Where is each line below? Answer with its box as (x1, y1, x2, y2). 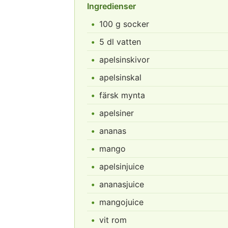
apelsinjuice (99, 161, 144, 172)
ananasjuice (99, 179, 144, 189)
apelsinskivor (99, 54, 150, 65)
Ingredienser (87, 1, 136, 11)
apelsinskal (99, 72, 141, 82)
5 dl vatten (99, 37, 141, 47)
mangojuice (99, 197, 144, 207)
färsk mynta (99, 90, 145, 100)
